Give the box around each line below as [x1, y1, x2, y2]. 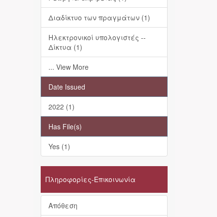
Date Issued [48, 82, 85, 92]
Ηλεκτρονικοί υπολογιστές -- [48, 32, 146, 42]
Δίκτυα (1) [48, 42, 82, 52]
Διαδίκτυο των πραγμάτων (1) [48, 13, 150, 22]
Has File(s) [48, 122, 82, 131]
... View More [48, 62, 89, 72]
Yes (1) [48, 141, 70, 151]
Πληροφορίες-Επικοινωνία [45, 174, 136, 184]
